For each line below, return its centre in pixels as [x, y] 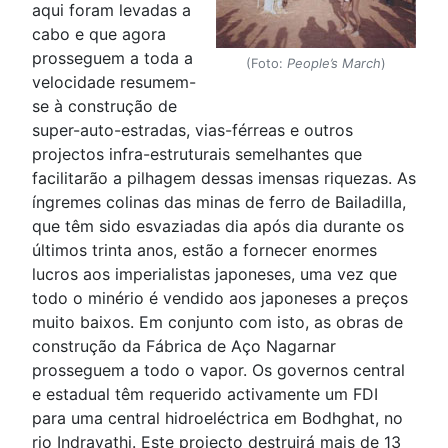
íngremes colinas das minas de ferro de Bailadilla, [219, 202]
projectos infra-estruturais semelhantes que [197, 154]
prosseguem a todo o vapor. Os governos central [218, 370]
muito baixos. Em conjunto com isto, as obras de [217, 322]
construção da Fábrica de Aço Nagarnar [184, 346]
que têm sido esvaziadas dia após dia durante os [218, 226]
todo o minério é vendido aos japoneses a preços [220, 298]
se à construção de [104, 106]
